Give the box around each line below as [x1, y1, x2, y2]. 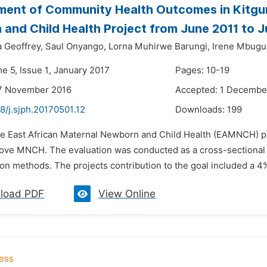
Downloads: [175, 104, 227, 115]
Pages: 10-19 [175, 65, 229, 76]
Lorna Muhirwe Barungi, [108, 41, 210, 52]
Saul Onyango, [45, 41, 106, 52]
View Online [98, 188, 156, 200]
